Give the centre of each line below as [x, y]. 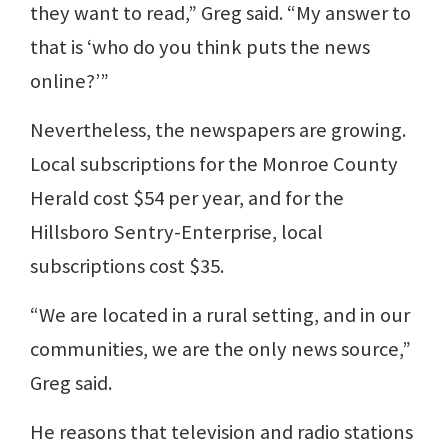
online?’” [69, 80]
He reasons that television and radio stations [221, 431]
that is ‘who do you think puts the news [200, 46]
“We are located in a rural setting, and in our [220, 314]
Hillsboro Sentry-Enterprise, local [176, 231]
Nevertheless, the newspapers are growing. [218, 129]
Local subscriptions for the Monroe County [214, 163]
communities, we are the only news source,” [220, 348]
